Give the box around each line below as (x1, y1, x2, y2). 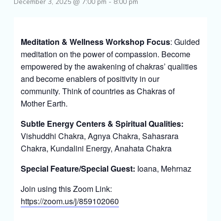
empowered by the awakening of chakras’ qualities (20, 61, 197, 72)
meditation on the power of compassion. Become (20, 48, 190, 60)
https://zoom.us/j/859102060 (20, 195, 119, 207)
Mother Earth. (20, 98, 68, 109)
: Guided (170, 36, 200, 47)
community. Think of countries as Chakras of (20, 85, 175, 97)
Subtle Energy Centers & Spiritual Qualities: (20, 118, 184, 129)
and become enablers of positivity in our (20, 73, 159, 84)
